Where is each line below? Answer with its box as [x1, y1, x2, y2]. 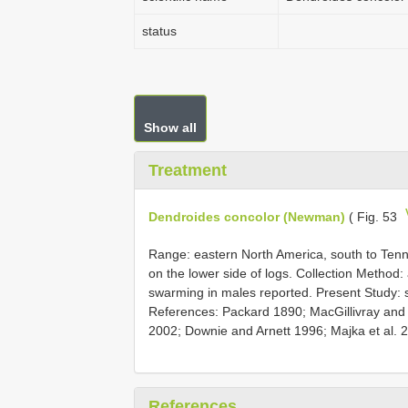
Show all [144, 120, 197, 135]
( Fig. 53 [345, 209, 401, 224]
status [142, 24, 177, 38]
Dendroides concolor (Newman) [148, 209, 345, 224]
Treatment [148, 161, 227, 179]
